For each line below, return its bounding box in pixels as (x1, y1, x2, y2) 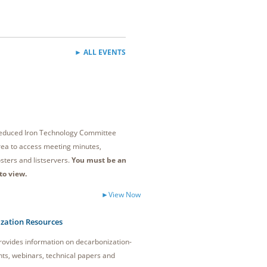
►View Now (101, 190, 141, 200)
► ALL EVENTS (74, 47, 126, 57)
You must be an (72, 155, 126, 165)
